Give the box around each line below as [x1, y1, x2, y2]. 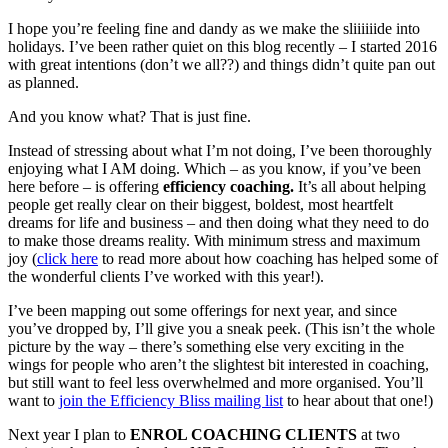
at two [357, 425, 400, 443]
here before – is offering [8, 177, 163, 195]
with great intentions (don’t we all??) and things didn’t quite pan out [8, 55, 435, 73]
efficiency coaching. [163, 177, 298, 195]
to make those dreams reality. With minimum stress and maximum [8, 231, 420, 249]
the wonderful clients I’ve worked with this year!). [8, 267, 324, 285]
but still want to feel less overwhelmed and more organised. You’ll [8, 373, 423, 391]
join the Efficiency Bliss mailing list [59, 391, 283, 409]
